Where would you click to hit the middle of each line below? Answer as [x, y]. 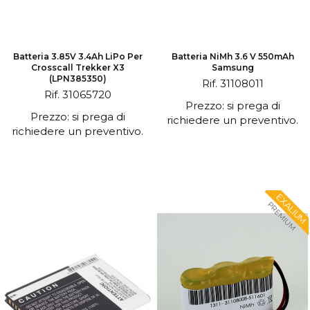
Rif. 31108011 [232, 83]
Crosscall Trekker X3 [77, 67]
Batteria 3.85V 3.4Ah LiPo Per [77, 56]
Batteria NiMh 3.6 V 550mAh [232, 56]
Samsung [232, 67]
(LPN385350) [77, 79]
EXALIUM [291, 209]
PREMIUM [282, 216]
